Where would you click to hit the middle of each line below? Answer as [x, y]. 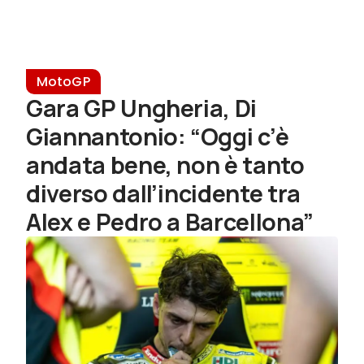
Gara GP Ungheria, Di [141, 108]
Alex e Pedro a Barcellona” [170, 222]
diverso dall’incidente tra [163, 194]
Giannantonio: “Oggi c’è [158, 137]
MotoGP [63, 82]
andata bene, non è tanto [165, 165]
